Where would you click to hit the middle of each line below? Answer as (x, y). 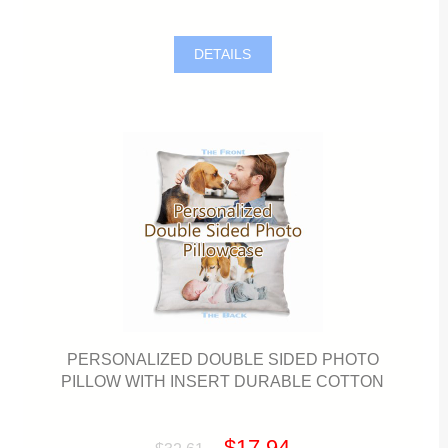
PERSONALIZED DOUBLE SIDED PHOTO (222, 359)
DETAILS (223, 54)
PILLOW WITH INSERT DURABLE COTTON (223, 381)
